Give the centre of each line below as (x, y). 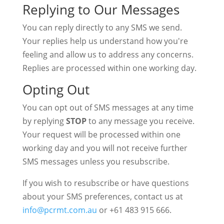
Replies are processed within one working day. (109, 68)
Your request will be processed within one (101, 134)
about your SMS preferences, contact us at (102, 196)
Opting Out (56, 89)
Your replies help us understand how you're (105, 41)
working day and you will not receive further (105, 148)
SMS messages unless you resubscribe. (96, 161)
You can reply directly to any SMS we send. (102, 27)
